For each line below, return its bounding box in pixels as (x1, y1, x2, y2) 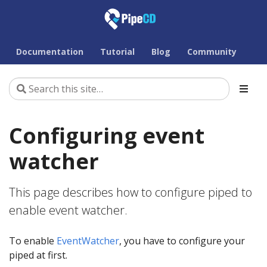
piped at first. (9, 249, 67, 262)
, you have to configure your (119, 234, 245, 247)
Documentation (16, 46, 83, 57)
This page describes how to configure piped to (9, 184, 252, 200)
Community (187, 46, 237, 57)
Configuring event (9, 121, 204, 150)
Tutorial (100, 46, 135, 57)
